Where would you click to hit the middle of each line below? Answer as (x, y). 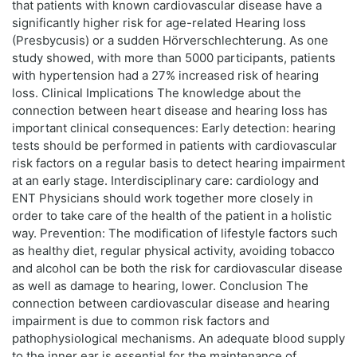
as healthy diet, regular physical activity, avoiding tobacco (173, 251)
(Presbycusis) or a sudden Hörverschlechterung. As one (170, 41)
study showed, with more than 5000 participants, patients (174, 58)
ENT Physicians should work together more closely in (163, 198)
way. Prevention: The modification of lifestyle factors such (175, 233)
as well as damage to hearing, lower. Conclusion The (160, 286)
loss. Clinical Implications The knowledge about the (157, 93)
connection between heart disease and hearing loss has (170, 111)
